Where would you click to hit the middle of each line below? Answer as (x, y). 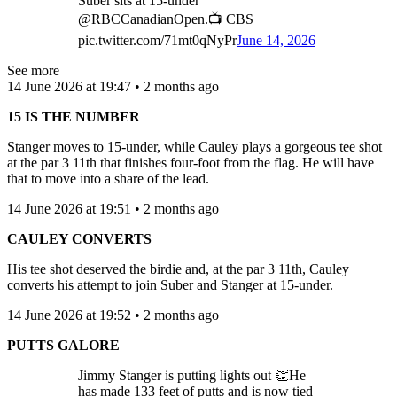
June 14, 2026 (276, 40)
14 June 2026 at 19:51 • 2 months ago (113, 208)
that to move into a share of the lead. (108, 178)
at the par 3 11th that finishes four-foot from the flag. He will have (191, 162)
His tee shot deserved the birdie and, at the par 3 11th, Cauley (178, 269)
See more (33, 70)
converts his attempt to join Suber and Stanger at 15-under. (170, 284)
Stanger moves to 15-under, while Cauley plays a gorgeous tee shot (195, 146)
